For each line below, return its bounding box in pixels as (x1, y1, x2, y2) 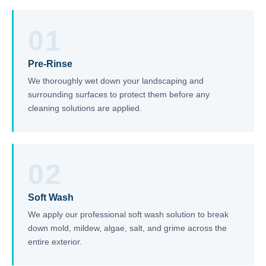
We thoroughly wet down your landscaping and (28, 76, 204, 85)
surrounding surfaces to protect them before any (28, 90, 210, 99)
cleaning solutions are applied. (28, 103, 142, 113)
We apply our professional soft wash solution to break (28, 210, 229, 219)
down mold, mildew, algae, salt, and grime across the (28, 223, 227, 233)
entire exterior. (28, 237, 82, 246)
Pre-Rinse (28, 59, 72, 69)
